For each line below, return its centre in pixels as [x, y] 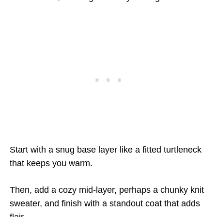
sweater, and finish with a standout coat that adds [105, 203]
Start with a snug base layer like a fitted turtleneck [106, 150]
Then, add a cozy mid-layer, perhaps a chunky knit [107, 190]
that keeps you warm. [51, 163]
